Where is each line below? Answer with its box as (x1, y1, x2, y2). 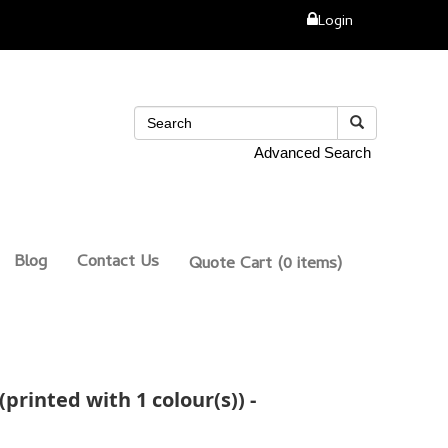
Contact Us (77, 248, 159, 277)
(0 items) (272, 250, 342, 279)
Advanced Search (254, 144, 371, 162)
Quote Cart (189, 250, 272, 279)
